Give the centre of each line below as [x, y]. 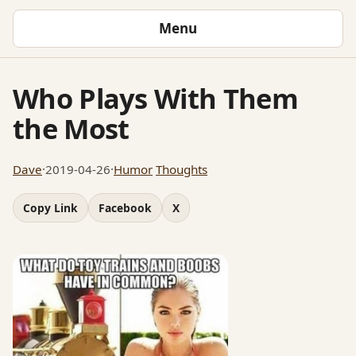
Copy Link [50, 207]
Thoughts [182, 169]
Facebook [125, 207]
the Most [71, 128]
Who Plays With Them [155, 98]
